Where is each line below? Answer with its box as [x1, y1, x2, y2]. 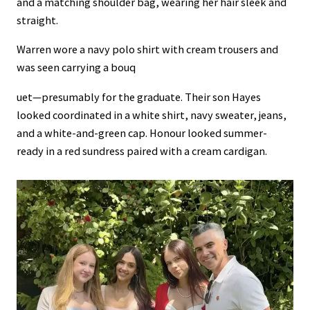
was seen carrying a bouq [17, 60, 136, 75]
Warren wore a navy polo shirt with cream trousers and [17, 42, 278, 57]
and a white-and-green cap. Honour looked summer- [17, 125, 267, 140]
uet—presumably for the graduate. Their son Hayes [17, 89, 261, 104]
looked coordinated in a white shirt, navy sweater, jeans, [17, 107, 286, 122]
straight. [17, 13, 58, 28]
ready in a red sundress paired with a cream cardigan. [17, 143, 267, 158]
